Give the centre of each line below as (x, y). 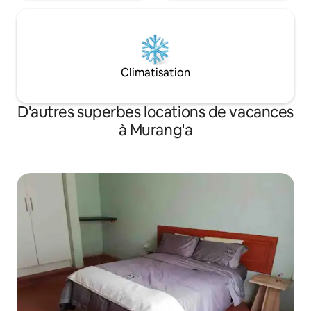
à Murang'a (155, 130)
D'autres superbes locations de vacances (155, 112)
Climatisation (155, 72)
